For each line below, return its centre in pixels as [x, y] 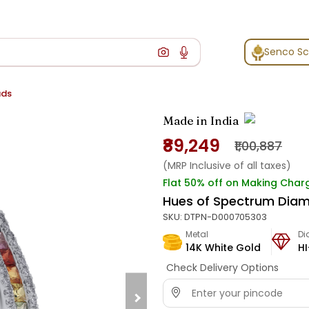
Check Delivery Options [222, 268]
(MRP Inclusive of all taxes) [227, 166]
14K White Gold [223, 248]
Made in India [201, 121]
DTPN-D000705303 [226, 217]
